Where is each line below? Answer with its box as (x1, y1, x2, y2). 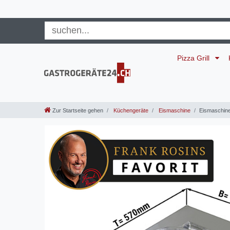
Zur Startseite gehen (52, 107, 103, 114)
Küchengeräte (112, 107, 148, 114)
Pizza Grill (177, 53, 212, 62)
